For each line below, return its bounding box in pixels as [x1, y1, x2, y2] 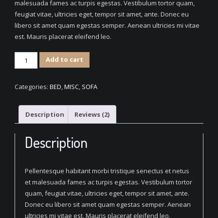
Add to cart [46, 55, 84, 64]
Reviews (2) [74, 109, 109, 119]
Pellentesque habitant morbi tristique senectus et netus [25, 166, 189, 176]
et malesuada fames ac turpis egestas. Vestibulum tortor [25, 178, 192, 187]
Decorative [14, 53, 50, 62]
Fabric [14, 64, 34, 73]
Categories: [15, 82, 50, 91]
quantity [14, 86, 43, 95]
